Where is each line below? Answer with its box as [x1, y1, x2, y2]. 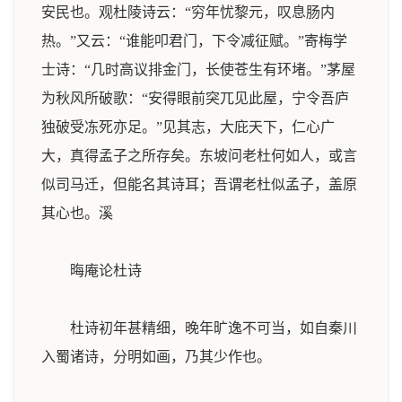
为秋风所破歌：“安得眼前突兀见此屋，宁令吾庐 [41, 91, 349, 106]
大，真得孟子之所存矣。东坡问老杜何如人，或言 [41, 148, 357, 163]
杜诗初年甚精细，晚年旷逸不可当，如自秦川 [41, 320, 357, 336]
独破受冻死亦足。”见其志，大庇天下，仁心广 [41, 119, 335, 135]
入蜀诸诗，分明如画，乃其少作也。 [41, 349, 271, 364]
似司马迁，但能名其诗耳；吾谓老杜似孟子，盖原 [41, 177, 357, 192]
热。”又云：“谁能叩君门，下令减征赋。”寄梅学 [41, 33, 347, 48]
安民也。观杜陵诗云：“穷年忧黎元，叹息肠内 [41, 4, 335, 20]
